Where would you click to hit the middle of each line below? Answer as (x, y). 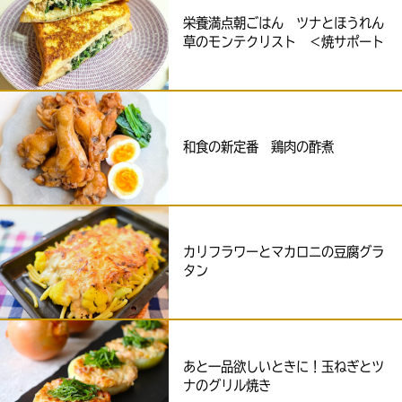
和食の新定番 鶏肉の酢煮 (259, 148)
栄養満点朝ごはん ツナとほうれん (284, 23)
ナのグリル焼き (227, 386)
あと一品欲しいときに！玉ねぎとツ (284, 367)
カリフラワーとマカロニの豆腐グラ (284, 253)
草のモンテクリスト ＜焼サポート (284, 42)
